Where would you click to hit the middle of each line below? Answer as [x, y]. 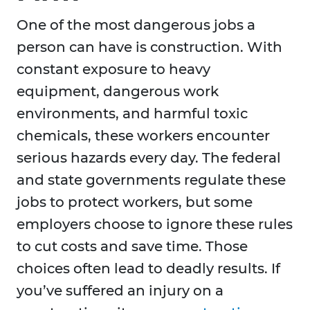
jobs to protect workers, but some [135, 202]
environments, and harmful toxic [132, 114]
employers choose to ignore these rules [155, 225]
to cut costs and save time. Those [132, 247]
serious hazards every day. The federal [149, 158]
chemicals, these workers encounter [143, 136]
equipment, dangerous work [118, 92]
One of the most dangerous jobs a [136, 25]
